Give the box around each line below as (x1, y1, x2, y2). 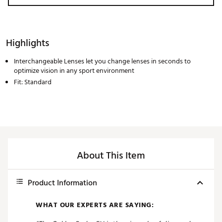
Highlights (6, 35, 49, 52)
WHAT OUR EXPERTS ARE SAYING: (36, 199, 154, 211)
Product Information (28, 176, 97, 190)
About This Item (77, 148, 145, 164)
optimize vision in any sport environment (14, 65, 134, 77)
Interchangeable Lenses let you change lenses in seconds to (14, 55, 191, 67)
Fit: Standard (14, 76, 52, 88)
